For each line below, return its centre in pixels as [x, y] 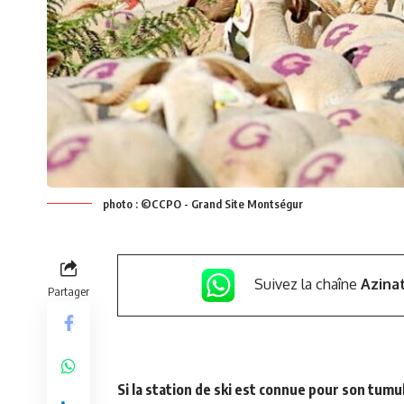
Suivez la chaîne [307, 284]
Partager [69, 291]
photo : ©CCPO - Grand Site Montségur [203, 203]
